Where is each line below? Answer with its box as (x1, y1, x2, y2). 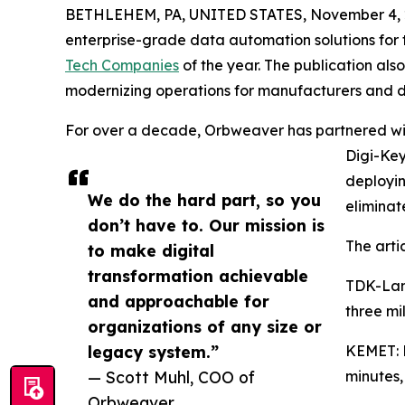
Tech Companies (65, 56, 179, 74)
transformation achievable (88, 266, 308, 286)
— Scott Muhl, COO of (88, 367, 255, 387)
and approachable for (88, 291, 269, 311)
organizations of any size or (88, 316, 322, 336)
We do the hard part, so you (88, 190, 321, 210)
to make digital (88, 240, 214, 260)
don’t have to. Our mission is (88, 215, 325, 235)
